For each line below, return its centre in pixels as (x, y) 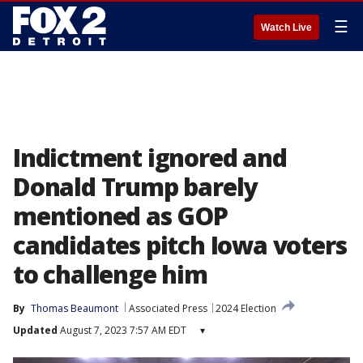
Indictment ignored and (150, 158)
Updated (35, 330)
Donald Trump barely (135, 187)
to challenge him (110, 274)
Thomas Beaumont (75, 308)
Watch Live (286, 28)
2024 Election (246, 308)
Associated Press (168, 308)
